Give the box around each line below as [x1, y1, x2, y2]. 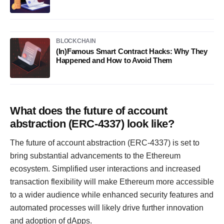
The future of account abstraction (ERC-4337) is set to [10, 138, 199, 147]
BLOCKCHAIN [56, 37, 96, 44]
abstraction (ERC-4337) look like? [10, 117, 174, 130]
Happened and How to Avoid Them [56, 56, 172, 64]
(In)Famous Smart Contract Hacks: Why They [56, 47, 207, 55]
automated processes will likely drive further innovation [10, 203, 203, 212]
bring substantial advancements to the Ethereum [10, 151, 180, 160]
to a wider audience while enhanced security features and [10, 190, 213, 199]
